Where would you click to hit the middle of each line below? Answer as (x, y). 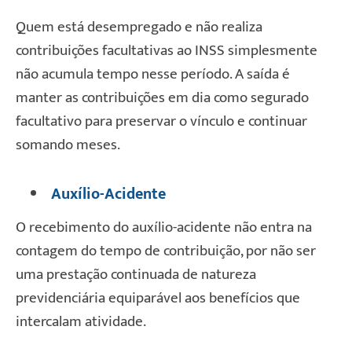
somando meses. (68, 145)
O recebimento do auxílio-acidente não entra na (164, 227)
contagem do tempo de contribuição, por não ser (166, 251)
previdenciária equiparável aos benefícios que (158, 298)
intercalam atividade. (81, 321)
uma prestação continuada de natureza (136, 274)
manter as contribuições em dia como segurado (162, 98)
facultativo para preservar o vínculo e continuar (161, 122)
